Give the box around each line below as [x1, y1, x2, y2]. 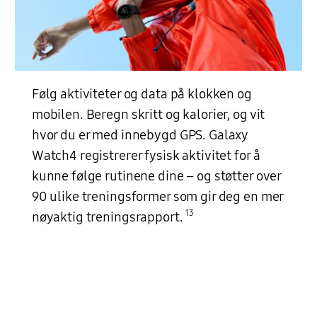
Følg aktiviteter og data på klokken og [31, 86, 252, 102]
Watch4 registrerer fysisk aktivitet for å [31, 147, 260, 163]
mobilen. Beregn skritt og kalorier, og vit [31, 106, 265, 122]
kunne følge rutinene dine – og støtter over [31, 168, 282, 184]
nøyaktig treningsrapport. [31, 209, 186, 225]
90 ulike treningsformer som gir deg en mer [31, 188, 284, 204]
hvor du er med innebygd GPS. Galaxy [31, 127, 248, 143]
